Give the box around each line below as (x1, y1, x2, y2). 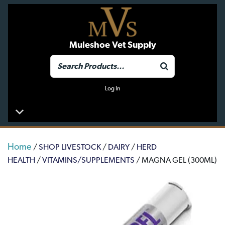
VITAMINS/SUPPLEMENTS (42, 156, 135, 164)
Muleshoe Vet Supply (69, 41, 156, 50)
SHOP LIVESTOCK (39, 143, 101, 151)
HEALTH (8, 156, 35, 164)
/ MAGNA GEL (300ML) (135, 156, 217, 164)
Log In (105, 85, 120, 91)
